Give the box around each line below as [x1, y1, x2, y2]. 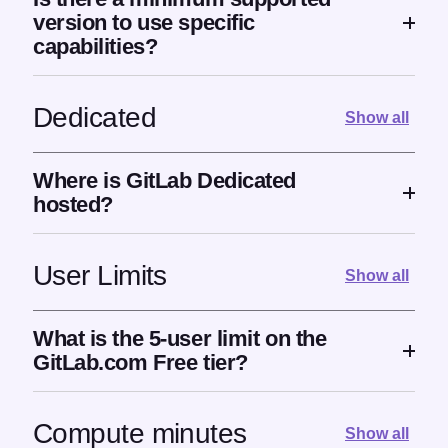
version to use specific [33, 10, 255, 36]
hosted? [33, 192, 113, 218]
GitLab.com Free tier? [33, 350, 248, 376]
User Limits [33, 259, 167, 291]
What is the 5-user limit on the [33, 326, 327, 352]
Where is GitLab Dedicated [33, 168, 296, 194]
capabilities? [33, 34, 158, 60]
